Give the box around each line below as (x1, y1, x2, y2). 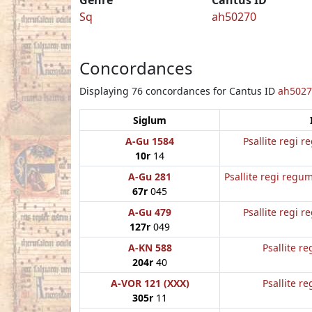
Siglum (133, 113, 166, 127)
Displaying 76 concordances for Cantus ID (79, 84, 278, 97)
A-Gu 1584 (125, 134, 174, 148)
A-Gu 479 (128, 205, 171, 219)
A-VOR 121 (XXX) (110, 276, 189, 290)
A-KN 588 (127, 240, 172, 254)
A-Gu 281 (128, 169, 171, 183)
